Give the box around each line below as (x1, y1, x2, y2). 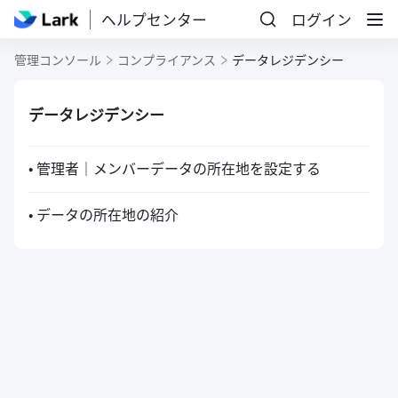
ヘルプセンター (100, 8, 207, 30)
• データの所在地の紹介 (28, 203, 179, 225)
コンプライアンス (117, 51, 216, 68)
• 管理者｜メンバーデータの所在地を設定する (28, 157, 321, 179)
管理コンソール (14, 51, 101, 68)
